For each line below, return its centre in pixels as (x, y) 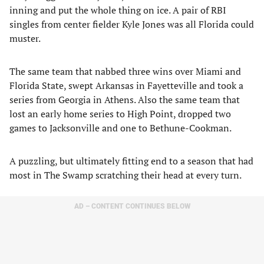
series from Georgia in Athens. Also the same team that (125, 100)
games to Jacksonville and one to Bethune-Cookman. (121, 128)
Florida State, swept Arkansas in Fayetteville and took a (126, 85)
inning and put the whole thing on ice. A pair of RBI (118, 10)
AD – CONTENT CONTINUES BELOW (132, 206)
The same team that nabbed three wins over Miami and (125, 71)
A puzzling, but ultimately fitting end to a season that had (131, 161)
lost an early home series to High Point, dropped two (120, 114)
